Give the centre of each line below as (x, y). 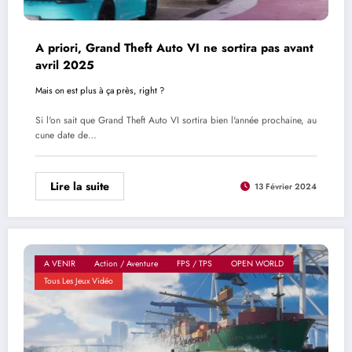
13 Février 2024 (286, 186)
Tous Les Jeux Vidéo (79, 280)
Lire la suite (80, 187)
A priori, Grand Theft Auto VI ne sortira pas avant (174, 48)
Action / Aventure (126, 263)
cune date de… (66, 136)
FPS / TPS (194, 263)
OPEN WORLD (257, 263)
